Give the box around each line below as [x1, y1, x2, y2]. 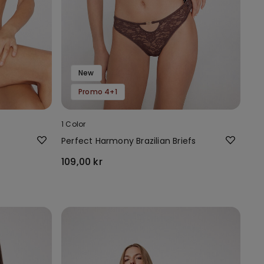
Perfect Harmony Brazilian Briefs [61, 134, 196, 147]
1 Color [61, 118, 86, 129]
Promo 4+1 [78, 86, 117, 97]
